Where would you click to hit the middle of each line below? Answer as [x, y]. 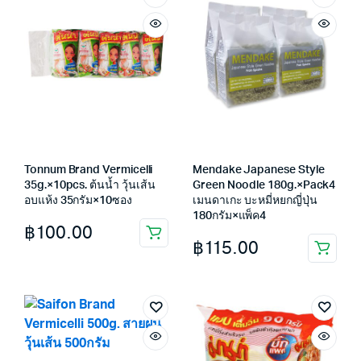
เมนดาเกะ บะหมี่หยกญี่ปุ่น [255, 201]
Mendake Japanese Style [259, 170]
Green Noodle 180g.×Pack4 [264, 185]
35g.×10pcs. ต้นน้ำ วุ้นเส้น [90, 185]
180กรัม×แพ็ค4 [230, 216]
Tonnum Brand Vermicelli [89, 170]
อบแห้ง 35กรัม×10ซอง [78, 201]
